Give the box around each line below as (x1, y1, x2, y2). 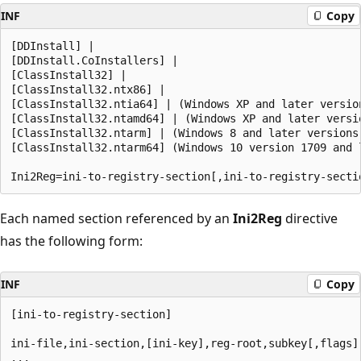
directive (282, 209, 338, 227)
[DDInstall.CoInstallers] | (10, 53, 185, 67)
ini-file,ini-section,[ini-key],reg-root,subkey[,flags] (10, 336, 359, 350)
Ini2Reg (233, 209, 282, 227)
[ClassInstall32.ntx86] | (10, 82, 172, 96)
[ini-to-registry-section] (10, 307, 172, 321)
